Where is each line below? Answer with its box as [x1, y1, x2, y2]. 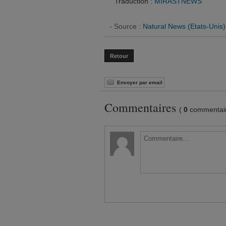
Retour [110, 53, 128, 59]
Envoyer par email [117, 79, 162, 85]
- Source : [109, 22, 143, 30]
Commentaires [104, 99, 179, 116]
